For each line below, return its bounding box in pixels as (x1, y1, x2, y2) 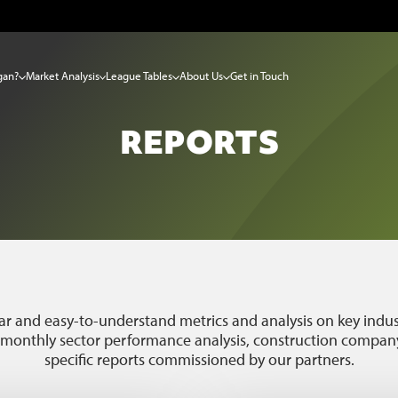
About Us (179, 68, 223, 83)
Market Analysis (25, 68, 99, 83)
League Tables (106, 68, 173, 83)
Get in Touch (229, 68, 289, 83)
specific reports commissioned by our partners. (44, 349, 354, 370)
